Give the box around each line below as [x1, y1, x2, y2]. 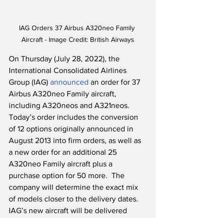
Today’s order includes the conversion [9, 113, 140, 122]
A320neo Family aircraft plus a [9, 160, 114, 168]
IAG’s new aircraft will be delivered [9, 206, 129, 215]
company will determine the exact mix [9, 183, 140, 192]
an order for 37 [89, 78, 142, 87]
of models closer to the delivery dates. [9, 195, 142, 203]
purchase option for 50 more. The [9, 171, 127, 180]
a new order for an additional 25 [9, 148, 119, 157]
